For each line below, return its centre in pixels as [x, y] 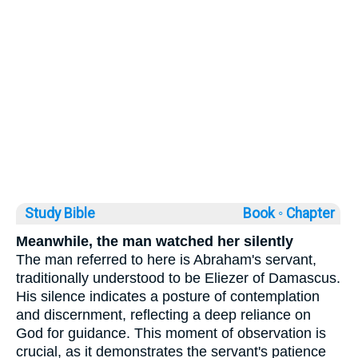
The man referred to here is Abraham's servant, [166, 259]
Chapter [312, 213]
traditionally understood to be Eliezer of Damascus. [178, 278]
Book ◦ [263, 213]
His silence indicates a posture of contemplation [168, 296]
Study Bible [60, 213]
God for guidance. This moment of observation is [171, 333]
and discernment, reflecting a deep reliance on [163, 314]
